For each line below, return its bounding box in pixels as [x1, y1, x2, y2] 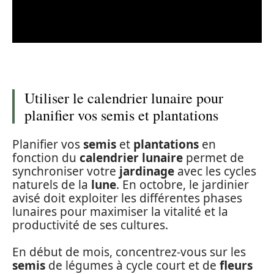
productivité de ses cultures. [12, 217, 168, 233]
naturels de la [12, 176, 91, 193]
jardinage [119, 163, 174, 179]
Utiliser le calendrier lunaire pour [24, 88, 223, 108]
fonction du [12, 149, 80, 166]
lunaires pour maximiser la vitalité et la [12, 203, 228, 220]
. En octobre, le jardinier [116, 176, 249, 193]
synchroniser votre [12, 163, 119, 179]
